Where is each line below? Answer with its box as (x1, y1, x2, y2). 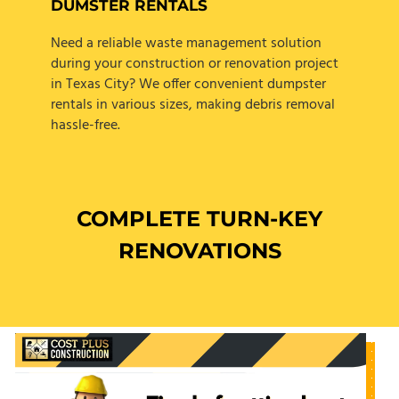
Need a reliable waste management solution (50, 31, 322, 55)
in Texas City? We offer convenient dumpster (50, 72, 326, 96)
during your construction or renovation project (50, 52, 338, 76)
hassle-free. (50, 113, 120, 137)
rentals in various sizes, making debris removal (50, 93, 335, 117)
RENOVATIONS (118, 238, 281, 265)
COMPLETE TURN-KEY (77, 206, 322, 232)
